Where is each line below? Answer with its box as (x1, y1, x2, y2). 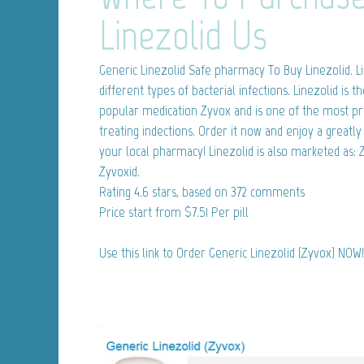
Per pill (208, 202, 249, 221)
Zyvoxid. (99, 162, 140, 180)
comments (247, 182, 305, 201)
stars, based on (149, 182, 231, 201)
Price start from (99, 202, 184, 221)
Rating (99, 182, 134, 201)
